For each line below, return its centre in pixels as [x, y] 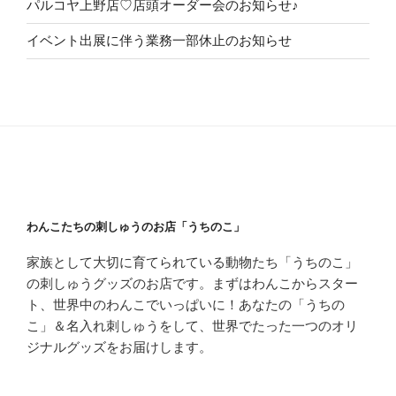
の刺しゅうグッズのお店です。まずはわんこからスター [192, 283]
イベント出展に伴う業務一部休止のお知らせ [159, 40]
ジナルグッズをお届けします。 [119, 347]
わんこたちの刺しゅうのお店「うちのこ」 [136, 226]
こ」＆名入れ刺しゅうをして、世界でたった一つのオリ [192, 326]
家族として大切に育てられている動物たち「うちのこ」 [192, 262]
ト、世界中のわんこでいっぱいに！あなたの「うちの [186, 305]
